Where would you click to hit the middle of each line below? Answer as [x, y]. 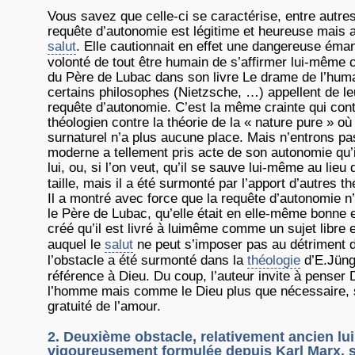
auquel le [76, 244]
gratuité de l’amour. [104, 306]
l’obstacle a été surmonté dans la [147, 260]
